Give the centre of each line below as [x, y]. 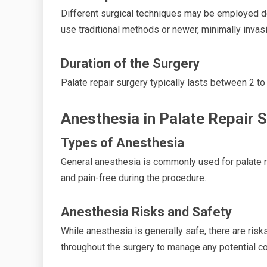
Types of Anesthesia [122, 142]
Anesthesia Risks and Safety [146, 212]
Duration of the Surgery [130, 63]
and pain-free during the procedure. [133, 178]
